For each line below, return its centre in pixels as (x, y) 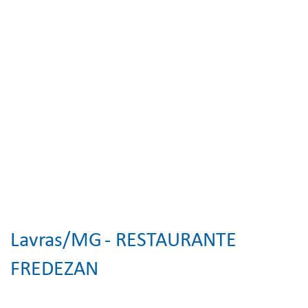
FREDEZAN (54, 270)
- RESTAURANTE (170, 241)
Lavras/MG (56, 241)
